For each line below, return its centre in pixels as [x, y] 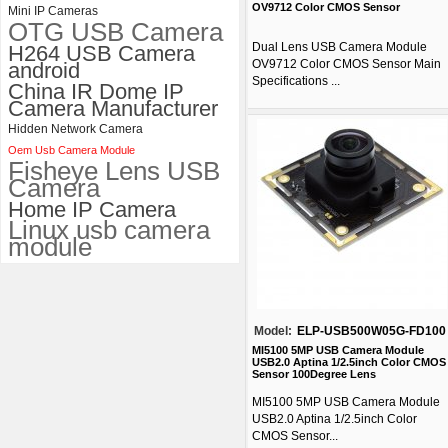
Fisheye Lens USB [114, 171]
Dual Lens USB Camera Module [339, 47]
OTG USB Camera [115, 32]
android [44, 70]
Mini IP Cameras [53, 11]
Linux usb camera [109, 230]
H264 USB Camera [101, 53]
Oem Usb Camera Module [71, 150]
